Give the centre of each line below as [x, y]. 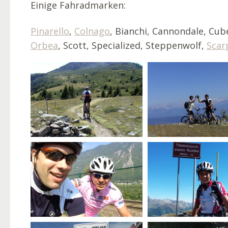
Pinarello [50, 31]
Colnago [92, 31]
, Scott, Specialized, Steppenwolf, [132, 46]
